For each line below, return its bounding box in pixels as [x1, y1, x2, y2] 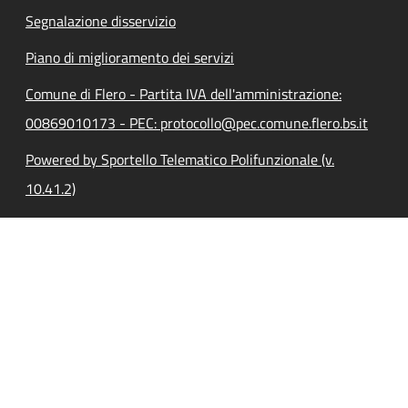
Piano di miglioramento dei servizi [25, 46, 234, 68]
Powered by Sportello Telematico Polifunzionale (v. [25, 148, 334, 170]
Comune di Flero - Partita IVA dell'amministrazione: [25, 82, 342, 105]
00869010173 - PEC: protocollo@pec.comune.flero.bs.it [25, 111, 368, 134]
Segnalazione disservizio [25, 9, 176, 32]
